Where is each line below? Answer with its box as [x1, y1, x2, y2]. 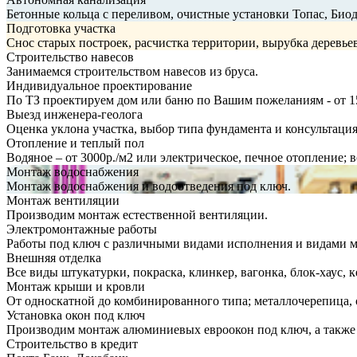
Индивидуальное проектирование [6, 78, 192, 92]
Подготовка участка [6, 21, 116, 35]
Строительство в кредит [6, 336, 138, 351]
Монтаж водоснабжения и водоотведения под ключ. [6, 178, 291, 193]
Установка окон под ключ [6, 308, 145, 322]
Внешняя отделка [6, 250, 101, 265]
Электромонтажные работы [6, 222, 157, 236]
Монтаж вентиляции [6, 193, 120, 207]
